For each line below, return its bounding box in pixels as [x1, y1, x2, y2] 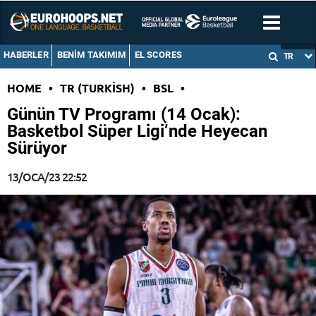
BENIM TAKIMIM [56, 49, 126, 61]
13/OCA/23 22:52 [7, 169, 87, 185]
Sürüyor [7, 138, 67, 159]
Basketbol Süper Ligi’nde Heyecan [7, 121, 267, 142]
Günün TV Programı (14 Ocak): [7, 104, 241, 125]
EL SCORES [134, 49, 182, 61]
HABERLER [3, 49, 49, 61]
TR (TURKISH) [60, 80, 135, 96]
